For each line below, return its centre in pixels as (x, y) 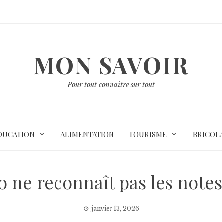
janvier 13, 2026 (115, 208)
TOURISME (148, 134)
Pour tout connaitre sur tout (111, 85)
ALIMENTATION (87, 134)
